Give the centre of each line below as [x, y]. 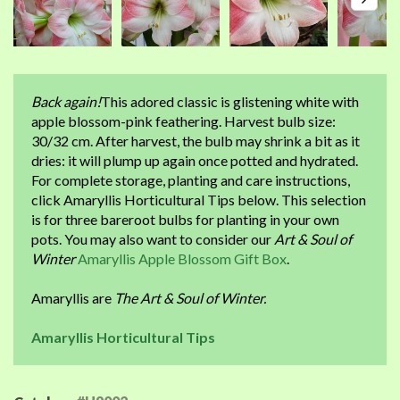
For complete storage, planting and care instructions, [191, 180]
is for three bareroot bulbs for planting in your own [185, 219]
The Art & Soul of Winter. [190, 298]
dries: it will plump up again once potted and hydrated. [195, 160]
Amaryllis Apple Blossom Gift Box [182, 258]
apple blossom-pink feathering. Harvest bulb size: [183, 121]
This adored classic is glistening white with [230, 101]
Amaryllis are [73, 298]
